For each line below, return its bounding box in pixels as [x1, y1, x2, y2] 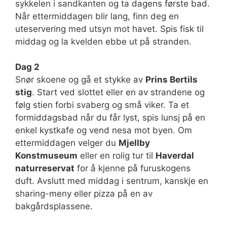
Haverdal [156, 150, 194, 161]
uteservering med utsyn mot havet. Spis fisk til [15, 23, 204, 34]
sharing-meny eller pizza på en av [15, 188, 153, 199]
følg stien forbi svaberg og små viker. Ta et [15, 100, 189, 110]
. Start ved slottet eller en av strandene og [32, 87, 205, 97]
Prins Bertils [145, 74, 198, 85]
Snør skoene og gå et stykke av [15, 74, 145, 85]
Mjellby [119, 138, 150, 148]
